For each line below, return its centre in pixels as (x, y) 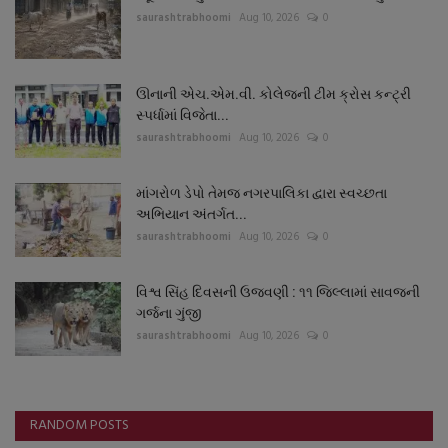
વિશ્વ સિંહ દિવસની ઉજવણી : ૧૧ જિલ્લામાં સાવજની (278, 291)
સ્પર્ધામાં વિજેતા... (182, 114)
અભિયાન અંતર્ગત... (191, 213)
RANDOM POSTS (79, 425)
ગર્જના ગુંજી (169, 312)
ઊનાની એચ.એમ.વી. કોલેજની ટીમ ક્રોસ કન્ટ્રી (273, 93)
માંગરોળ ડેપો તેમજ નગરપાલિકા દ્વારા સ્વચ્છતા (261, 192)
